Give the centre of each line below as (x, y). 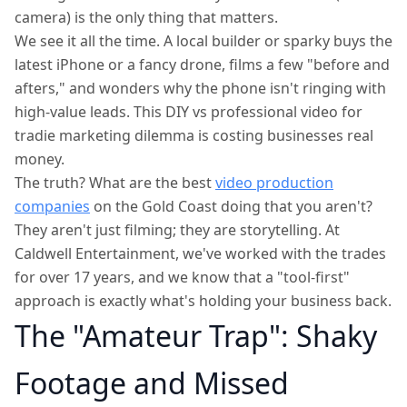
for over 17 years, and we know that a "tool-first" (182, 277)
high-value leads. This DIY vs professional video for (189, 112)
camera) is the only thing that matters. (146, 17)
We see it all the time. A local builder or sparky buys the (203, 41)
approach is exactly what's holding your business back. (203, 301)
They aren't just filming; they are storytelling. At (177, 230)
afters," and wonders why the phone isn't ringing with (200, 88)
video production (274, 183)
